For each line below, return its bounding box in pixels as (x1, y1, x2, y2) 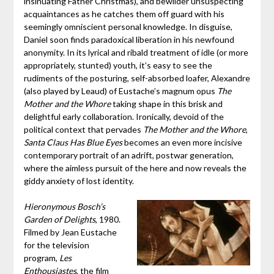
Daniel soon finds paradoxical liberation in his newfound (23, 34, 234, 45)
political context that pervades (23, 124, 143, 135)
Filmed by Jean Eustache (23, 227, 117, 238)
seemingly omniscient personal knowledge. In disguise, (23, 21, 232, 32)
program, (23, 253, 59, 264)
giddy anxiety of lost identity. (23, 176, 134, 187)
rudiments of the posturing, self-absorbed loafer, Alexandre (23, 73, 250, 84)
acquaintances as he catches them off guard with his (23, 9, 224, 20)
